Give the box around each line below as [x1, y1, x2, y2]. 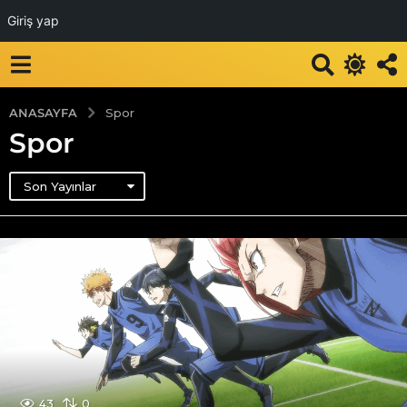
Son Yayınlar [24, 178, 96, 194]
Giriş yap [7, 13, 59, 28]
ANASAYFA [9, 104, 77, 120]
